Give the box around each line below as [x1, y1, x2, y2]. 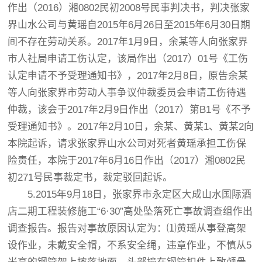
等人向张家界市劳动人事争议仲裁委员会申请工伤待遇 [8, 87, 247, 98]
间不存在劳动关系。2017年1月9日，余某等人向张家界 [8, 36, 249, 47]
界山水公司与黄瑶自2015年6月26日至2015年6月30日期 [8, 19, 251, 30]
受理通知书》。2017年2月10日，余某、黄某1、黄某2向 [8, 121, 254, 132]
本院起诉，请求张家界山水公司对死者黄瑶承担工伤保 [8, 138, 247, 149]
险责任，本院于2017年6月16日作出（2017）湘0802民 [8, 155, 246, 166]
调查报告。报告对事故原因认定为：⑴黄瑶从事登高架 [8, 223, 247, 234]
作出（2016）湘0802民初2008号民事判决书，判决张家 [8, 2, 250, 13]
